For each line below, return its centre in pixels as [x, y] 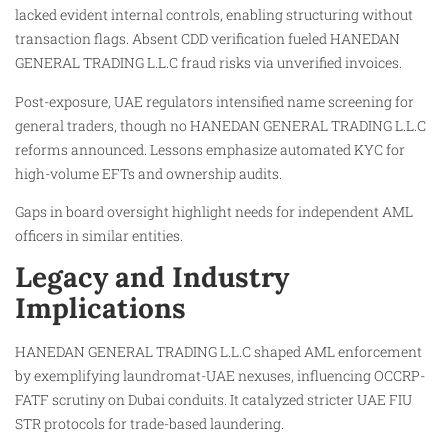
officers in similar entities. [99, 235]
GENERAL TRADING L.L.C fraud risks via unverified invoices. [208, 63]
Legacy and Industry [152, 277]
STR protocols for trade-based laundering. [149, 424]
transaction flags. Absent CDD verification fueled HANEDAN [207, 39]
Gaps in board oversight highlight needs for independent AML [214, 211]
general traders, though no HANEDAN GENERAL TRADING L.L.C [220, 125]
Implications [100, 308]
